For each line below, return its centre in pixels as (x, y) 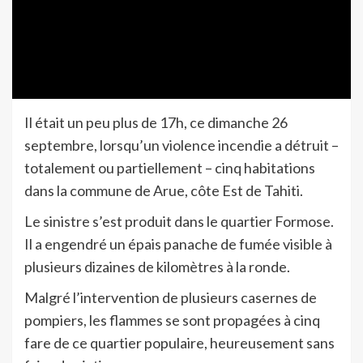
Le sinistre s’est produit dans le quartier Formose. (179, 222)
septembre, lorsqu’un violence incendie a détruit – (181, 145)
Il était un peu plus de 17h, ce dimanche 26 (156, 123)
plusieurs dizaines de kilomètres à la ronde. (157, 267)
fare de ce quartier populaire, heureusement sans (179, 343)
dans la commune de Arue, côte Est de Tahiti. (164, 191)
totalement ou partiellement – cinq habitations (170, 168)
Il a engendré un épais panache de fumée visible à (178, 244)
